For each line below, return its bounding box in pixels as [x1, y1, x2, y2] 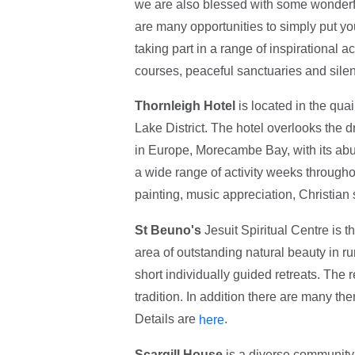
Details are [134, 312, 199, 326]
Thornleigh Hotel [134, 99, 235, 113]
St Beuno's [134, 223, 204, 238]
